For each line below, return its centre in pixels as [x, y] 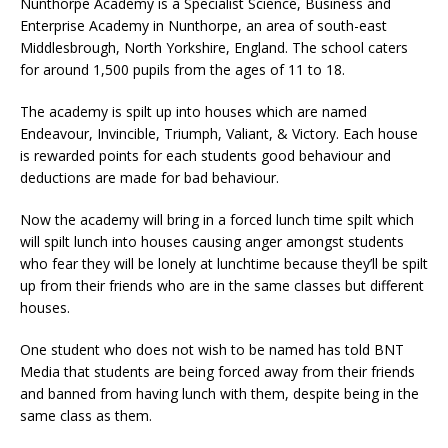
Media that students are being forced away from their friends [217, 372]
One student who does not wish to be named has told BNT [212, 350]
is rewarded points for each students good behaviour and [205, 156]
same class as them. [86, 416]
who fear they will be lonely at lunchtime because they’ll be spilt [224, 264]
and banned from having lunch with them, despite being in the [219, 394]
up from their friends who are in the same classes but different [222, 286]
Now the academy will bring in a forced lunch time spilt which [217, 220]
